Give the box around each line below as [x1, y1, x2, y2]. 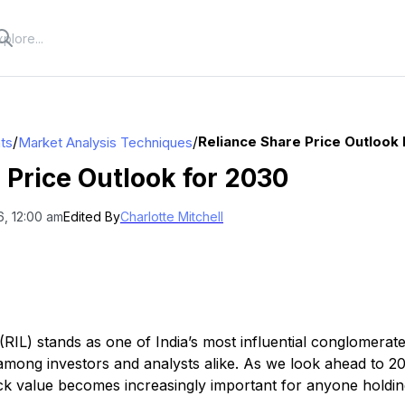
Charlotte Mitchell [120, 209, 223, 224]
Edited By [63, 209, 120, 224]
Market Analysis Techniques [18, 133, 193, 151]
